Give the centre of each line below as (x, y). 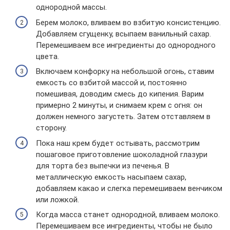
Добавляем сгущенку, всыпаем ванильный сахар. (123, 34)
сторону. (51, 128)
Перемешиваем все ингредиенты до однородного (126, 45)
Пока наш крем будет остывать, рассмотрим (118, 143)
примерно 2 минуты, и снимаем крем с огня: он (119, 105)
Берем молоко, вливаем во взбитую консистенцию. (128, 22)
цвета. (47, 56)
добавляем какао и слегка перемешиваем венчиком (129, 188)
